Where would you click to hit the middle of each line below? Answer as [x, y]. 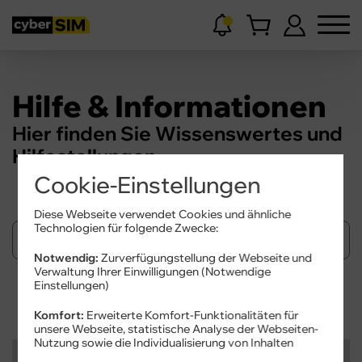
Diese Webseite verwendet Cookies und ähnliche [163, 214]
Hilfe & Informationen [169, 105]
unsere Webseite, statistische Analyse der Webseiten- [177, 328]
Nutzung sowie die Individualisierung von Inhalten [164, 342]
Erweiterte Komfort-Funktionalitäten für [192, 315]
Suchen [181, 293]
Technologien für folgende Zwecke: [126, 227]
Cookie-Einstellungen [147, 184]
